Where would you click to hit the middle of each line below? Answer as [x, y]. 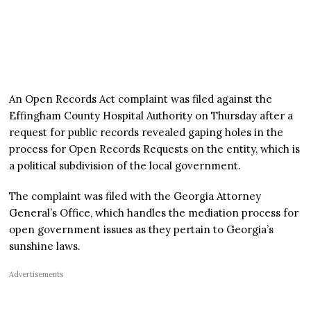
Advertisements [36, 274]
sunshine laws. [45, 246]
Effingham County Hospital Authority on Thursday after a [151, 115]
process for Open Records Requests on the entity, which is [155, 149]
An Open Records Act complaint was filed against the [141, 99]
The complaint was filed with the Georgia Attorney [135, 196]
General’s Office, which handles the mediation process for [154, 212]
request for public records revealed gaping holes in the [146, 132]
